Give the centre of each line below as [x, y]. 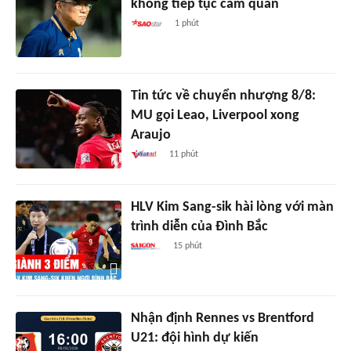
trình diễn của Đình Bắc [199, 226]
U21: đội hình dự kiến [194, 338]
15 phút [187, 246]
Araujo [150, 135]
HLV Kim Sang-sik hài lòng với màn [232, 207]
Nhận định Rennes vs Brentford [222, 318]
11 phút [184, 154]
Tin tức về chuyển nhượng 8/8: [223, 96]
